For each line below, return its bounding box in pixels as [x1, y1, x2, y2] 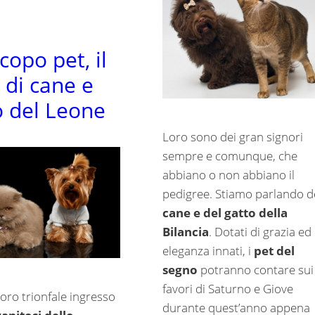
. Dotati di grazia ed [208, 223, 311, 240]
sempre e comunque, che [162, 147, 297, 164]
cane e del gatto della [162, 204, 288, 221]
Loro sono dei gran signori [162, 128, 303, 145]
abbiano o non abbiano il [162, 166, 295, 183]
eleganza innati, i [162, 242, 254, 259]
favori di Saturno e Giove [162, 280, 293, 297]
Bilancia [162, 223, 209, 240]
